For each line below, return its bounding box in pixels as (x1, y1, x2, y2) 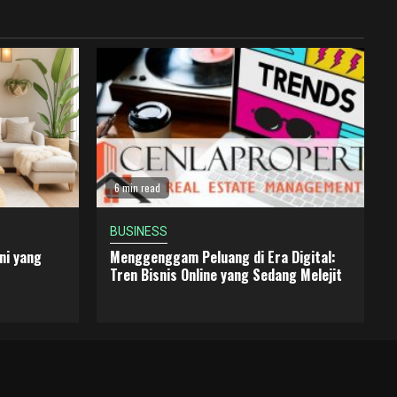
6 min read (113, 179, 160, 195)
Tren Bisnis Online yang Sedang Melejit (109, 263, 342, 285)
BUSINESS (109, 223, 167, 238)
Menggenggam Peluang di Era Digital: (109, 245, 336, 268)
